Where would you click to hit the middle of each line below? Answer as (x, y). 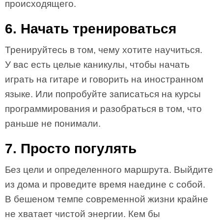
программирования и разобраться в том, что (103, 109)
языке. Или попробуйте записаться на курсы (103, 94)
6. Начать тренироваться (91, 29)
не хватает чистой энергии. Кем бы (82, 214)
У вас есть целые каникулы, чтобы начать (97, 65)
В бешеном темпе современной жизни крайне (107, 199)
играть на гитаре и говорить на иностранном (104, 79)
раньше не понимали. (53, 124)
